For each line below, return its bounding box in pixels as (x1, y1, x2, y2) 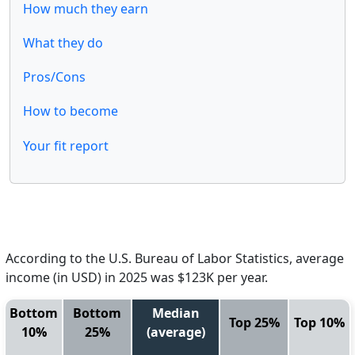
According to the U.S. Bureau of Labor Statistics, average (6, 249, 344, 267)
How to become (23, 102, 118, 120)
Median (151, 303, 200, 322)
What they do (23, 34, 103, 52)
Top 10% (294, 313, 345, 331)
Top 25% (228, 313, 280, 331)
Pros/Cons (23, 68, 86, 86)
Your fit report (23, 136, 109, 155)
